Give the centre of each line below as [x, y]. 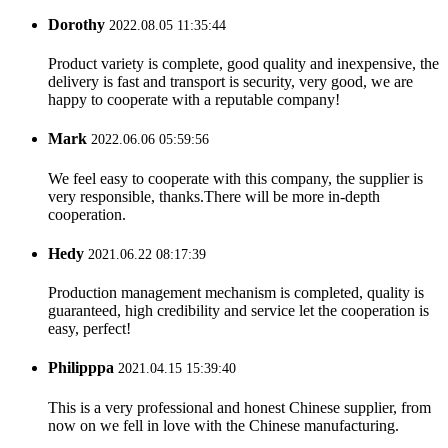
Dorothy [76, 24]
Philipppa [81, 368]
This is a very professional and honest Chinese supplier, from [239, 407]
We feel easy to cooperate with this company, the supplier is [235, 178]
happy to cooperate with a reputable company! [194, 100]
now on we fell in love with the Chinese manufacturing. [223, 425]
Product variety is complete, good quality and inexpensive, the [243, 64]
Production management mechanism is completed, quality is [236, 293]
